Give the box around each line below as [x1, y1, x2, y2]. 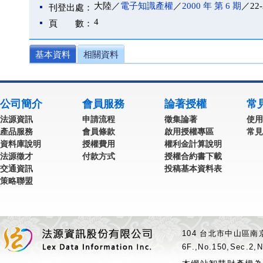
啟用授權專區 [164, 127, 214, 136]
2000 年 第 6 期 [182, 1, 241, 11]
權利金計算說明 [164, 139, 222, 149]
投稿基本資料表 [164, 164, 222, 173]
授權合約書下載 [164, 151, 222, 161]
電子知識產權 [120, 1, 173, 11]
